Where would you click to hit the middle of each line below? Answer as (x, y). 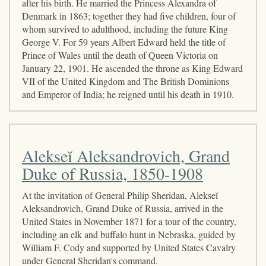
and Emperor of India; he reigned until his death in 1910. (128, 94)
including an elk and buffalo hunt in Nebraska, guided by (129, 234)
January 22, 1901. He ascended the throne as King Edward (132, 68)
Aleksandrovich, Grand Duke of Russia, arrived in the (123, 208)
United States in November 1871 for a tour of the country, (129, 221)
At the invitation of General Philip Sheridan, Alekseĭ (120, 195)
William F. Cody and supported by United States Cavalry (129, 247)
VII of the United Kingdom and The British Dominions (126, 81)
